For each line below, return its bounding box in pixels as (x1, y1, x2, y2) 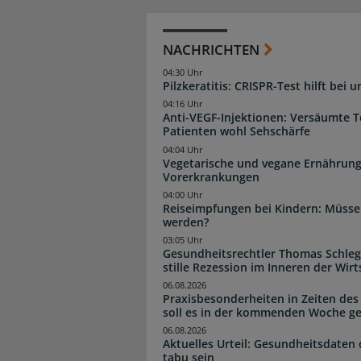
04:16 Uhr (163, 98, 203, 110)
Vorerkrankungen (163, 168, 259, 185)
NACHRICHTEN (163, 40, 259, 60)
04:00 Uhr (163, 189, 203, 201)
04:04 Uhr (163, 143, 203, 156)
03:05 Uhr (163, 234, 203, 246)
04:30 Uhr (163, 67, 203, 79)
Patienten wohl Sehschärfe (163, 123, 310, 139)
